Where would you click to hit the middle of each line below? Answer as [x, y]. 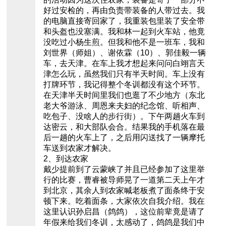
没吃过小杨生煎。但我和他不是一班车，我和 [124, 42]
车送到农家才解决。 [79, 148]
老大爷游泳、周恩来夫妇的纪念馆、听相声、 [124, 106]
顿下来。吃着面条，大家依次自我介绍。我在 [124, 201]
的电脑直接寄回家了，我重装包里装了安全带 [124, 21]
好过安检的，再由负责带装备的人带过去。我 [124, 11]
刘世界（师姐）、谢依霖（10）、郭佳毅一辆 [124, 53]
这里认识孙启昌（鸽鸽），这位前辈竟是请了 [124, 212]
